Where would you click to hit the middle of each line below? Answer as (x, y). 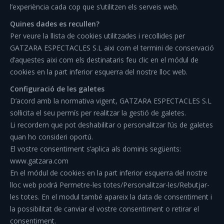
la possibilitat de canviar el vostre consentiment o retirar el (104, 209)
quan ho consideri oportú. (51, 137)
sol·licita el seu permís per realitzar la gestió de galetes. (98, 113)
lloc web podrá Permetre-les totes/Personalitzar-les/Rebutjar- (110, 185)
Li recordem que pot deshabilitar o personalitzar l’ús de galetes (111, 125)
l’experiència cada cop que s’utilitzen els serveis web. (94, 7)
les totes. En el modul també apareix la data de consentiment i (111, 197)
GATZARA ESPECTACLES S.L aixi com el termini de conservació (112, 48)
